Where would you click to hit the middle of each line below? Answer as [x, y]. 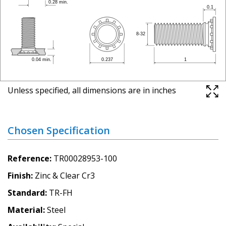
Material [25, 210]
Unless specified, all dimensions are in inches [92, 90]
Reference [29, 158]
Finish [19, 175]
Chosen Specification [59, 130]
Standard [26, 192]
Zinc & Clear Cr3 [65, 175]
